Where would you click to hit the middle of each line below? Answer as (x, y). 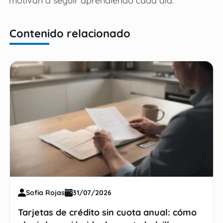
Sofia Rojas (46, 193)
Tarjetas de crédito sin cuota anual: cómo (108, 213)
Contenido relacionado (70, 33)
